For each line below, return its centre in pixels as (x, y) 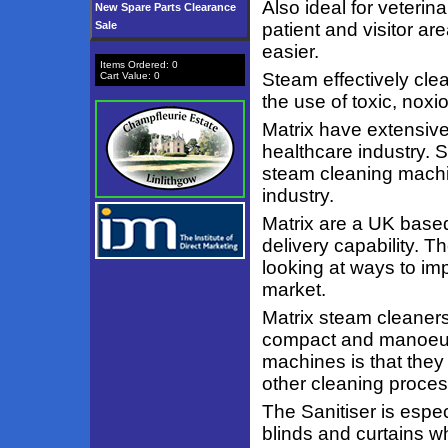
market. (294, 289)
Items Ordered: (136, 64)
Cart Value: (127, 75)
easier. (290, 51)
